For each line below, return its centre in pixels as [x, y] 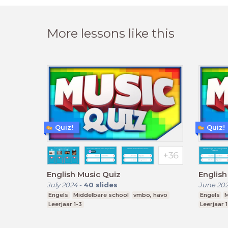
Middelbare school [101, 195]
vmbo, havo [151, 195]
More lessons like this [111, 34]
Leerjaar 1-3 [65, 204]
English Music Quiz [84, 174]
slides [107, 184]
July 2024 [62, 184]
